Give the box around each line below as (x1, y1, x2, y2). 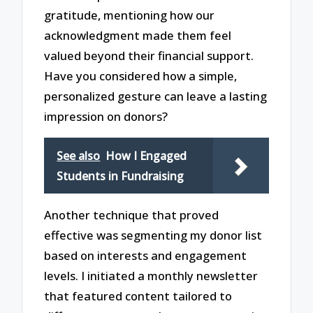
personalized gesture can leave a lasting (44, 88, 268, 105)
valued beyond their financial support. (44, 48, 254, 64)
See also (57, 147, 101, 163)
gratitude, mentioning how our (44, 7, 215, 24)
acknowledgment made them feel (44, 27, 232, 44)
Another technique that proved (44, 207, 219, 224)
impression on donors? (44, 108, 168, 125)
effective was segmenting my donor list (44, 227, 263, 244)
